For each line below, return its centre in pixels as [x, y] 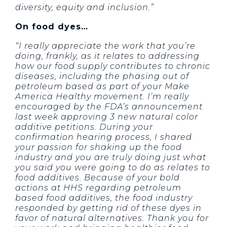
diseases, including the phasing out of [102, 77]
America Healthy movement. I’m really [102, 97]
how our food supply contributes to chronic [113, 66]
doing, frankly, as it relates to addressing [107, 56]
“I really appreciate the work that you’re [105, 46]
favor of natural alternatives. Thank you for [112, 218]
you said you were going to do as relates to [113, 168]
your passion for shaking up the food [99, 147]
